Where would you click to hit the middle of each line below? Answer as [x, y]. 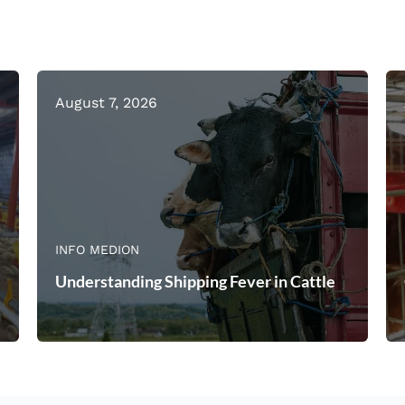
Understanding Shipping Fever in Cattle [195, 281]
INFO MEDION [97, 249]
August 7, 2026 [106, 102]
